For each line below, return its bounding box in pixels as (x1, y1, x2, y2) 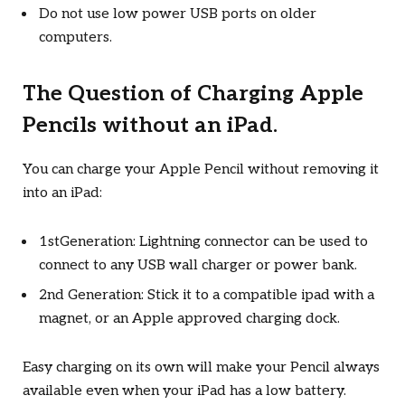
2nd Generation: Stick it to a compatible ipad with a (39, 287, 374, 305)
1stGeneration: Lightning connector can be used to (39, 233, 368, 251)
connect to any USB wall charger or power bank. (39, 257, 357, 275)
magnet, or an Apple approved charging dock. (39, 310, 340, 328)
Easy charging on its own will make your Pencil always (23, 359, 380, 377)
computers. (39, 29, 112, 47)
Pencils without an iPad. (23, 113, 278, 139)
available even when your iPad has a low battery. (23, 382, 346, 400)
